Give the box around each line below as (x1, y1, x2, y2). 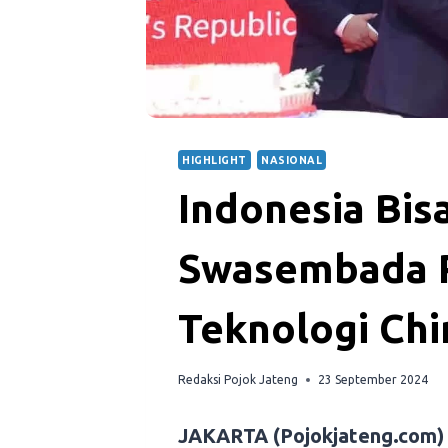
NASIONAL (261, 153, 323, 166)
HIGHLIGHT (182, 153, 247, 166)
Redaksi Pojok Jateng (178, 373, 298, 387)
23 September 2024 (318, 373, 428, 387)
